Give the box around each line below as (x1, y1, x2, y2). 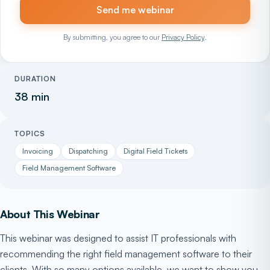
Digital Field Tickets (124, 146, 187, 155)
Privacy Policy (162, 33, 204, 42)
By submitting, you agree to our (63, 33, 162, 42)
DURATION (14, 74, 56, 83)
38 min (14, 90, 49, 103)
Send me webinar (96, 4, 174, 16)
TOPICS (14, 129, 45, 138)
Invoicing (22, 146, 53, 155)
